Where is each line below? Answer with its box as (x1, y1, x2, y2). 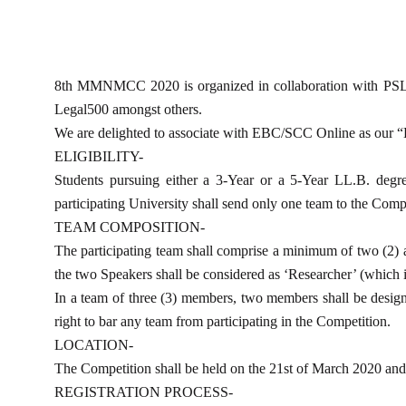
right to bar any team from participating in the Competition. (54, 314, 391, 330)
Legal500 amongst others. (54, 101, 202, 118)
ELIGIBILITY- (54, 149, 143, 165)
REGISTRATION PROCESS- (54, 384, 233, 401)
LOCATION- (54, 337, 133, 353)
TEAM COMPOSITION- (54, 219, 205, 236)
